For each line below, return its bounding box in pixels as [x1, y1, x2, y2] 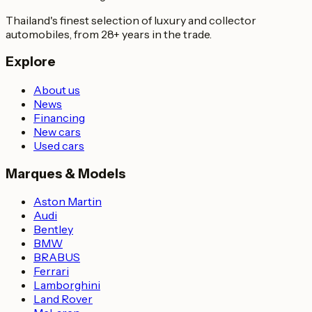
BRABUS [33, 250, 80, 265]
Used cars [33, 139, 84, 153]
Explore [6, 54, 56, 70]
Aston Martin [33, 194, 102, 209]
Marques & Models [6, 165, 125, 182]
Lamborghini [33, 278, 100, 292]
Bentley [33, 222, 73, 237]
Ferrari [33, 264, 69, 279]
